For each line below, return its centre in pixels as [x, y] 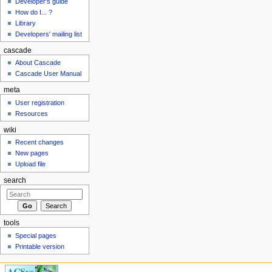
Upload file [31, 164]
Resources [32, 113]
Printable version [40, 246]
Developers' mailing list [49, 34]
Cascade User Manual [49, 74]
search [15, 180]
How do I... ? [34, 12]
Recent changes [40, 142]
